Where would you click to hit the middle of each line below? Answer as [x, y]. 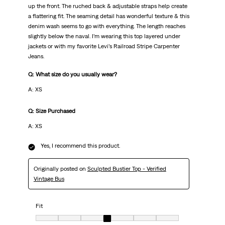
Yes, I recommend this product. [80, 146]
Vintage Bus [49, 179]
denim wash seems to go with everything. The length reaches [106, 26]
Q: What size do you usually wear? [72, 75]
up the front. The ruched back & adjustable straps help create [107, 6]
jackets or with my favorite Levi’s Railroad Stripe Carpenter [104, 46]
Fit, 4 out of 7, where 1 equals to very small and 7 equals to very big [121, 219]
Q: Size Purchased [51, 111]
